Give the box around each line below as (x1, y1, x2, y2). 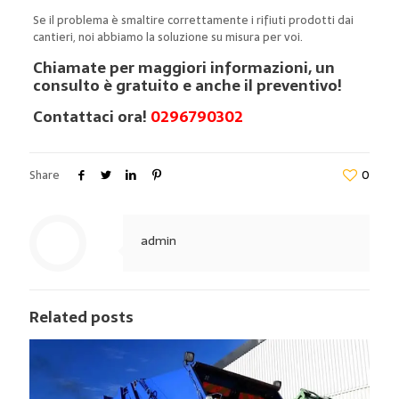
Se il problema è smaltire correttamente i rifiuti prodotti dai (32, 10, 354, 29)
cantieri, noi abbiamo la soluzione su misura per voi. (32, 27, 303, 46)
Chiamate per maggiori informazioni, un (32, 54, 335, 80)
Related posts (29, 304, 134, 330)
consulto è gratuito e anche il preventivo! (32, 72, 342, 98)
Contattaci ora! (32, 103, 151, 129)
